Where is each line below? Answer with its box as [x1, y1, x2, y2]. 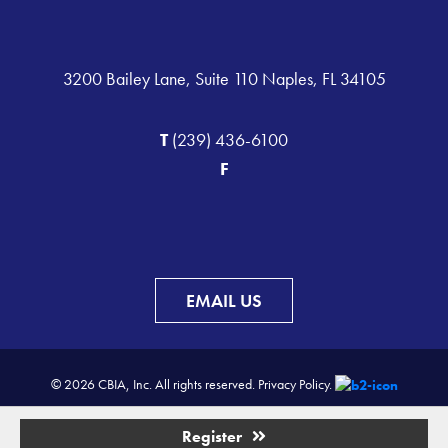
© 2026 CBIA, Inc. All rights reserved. [50, 374, 258, 393]
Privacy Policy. [257, 374, 332, 393]
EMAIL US [186, 288, 262, 312]
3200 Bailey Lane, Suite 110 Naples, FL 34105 [62, 66, 386, 90]
